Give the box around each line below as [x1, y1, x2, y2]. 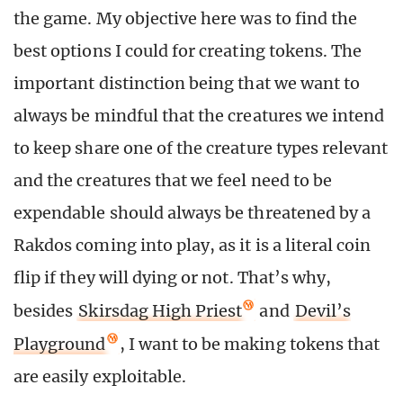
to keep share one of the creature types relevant [13, 138, 389, 159]
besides [13, 300, 77, 322]
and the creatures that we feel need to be [13, 170, 333, 192]
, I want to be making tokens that [119, 334, 381, 355]
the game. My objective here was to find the [13, 8, 358, 30]
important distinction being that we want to [13, 73, 361, 94]
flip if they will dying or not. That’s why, [13, 267, 332, 289]
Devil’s [294, 300, 352, 322]
